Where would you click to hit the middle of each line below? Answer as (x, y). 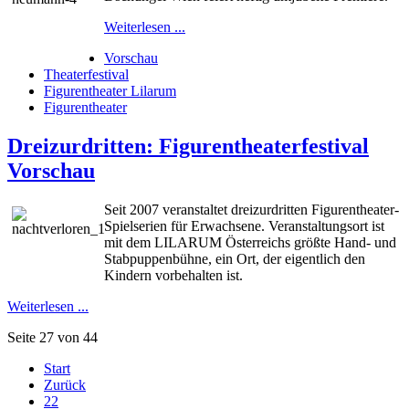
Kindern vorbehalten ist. (173, 275)
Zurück (65, 384)
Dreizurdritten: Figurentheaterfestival (188, 146)
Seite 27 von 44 (52, 337)
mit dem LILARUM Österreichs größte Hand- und (250, 242)
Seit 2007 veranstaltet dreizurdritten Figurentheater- (252, 209)
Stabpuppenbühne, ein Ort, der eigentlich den (235, 258)
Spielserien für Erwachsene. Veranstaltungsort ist (244, 225)
